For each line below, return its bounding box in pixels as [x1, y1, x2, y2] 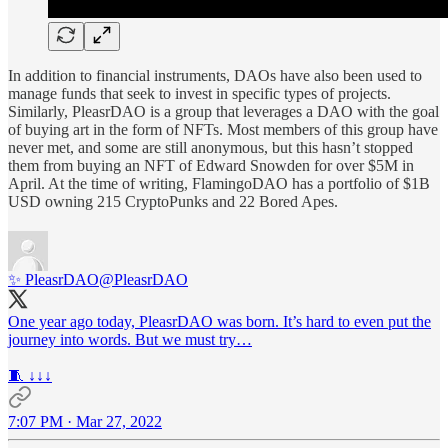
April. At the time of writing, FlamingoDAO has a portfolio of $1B [8, 174, 430, 192]
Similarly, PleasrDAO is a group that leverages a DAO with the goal [8, 102, 439, 120]
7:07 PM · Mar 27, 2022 [8, 412, 162, 430]
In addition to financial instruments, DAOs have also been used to [8, 66, 422, 84]
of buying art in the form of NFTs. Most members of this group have [8, 120, 438, 138]
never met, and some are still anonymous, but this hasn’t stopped [8, 138, 413, 156]
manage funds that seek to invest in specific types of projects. [8, 84, 391, 102]
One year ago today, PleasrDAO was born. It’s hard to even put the [8, 312, 431, 330]
